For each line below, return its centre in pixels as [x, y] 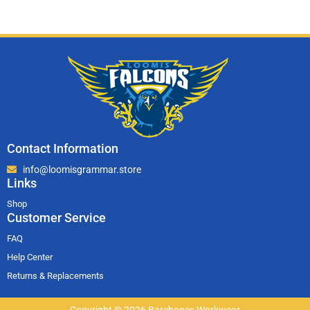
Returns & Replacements [55, 275]
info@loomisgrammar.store [82, 169]
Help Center [30, 257]
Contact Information [63, 148]
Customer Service [56, 217]
